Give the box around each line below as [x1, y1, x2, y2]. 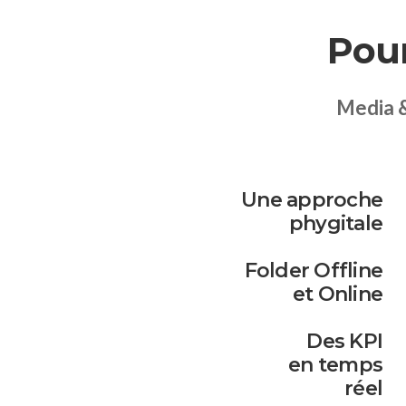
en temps [288, 352, 382, 377]
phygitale [288, 210, 382, 236]
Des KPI [306, 328, 382, 353]
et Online [292, 281, 382, 306]
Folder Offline [244, 257, 382, 283]
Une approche [241, 187, 382, 212]
